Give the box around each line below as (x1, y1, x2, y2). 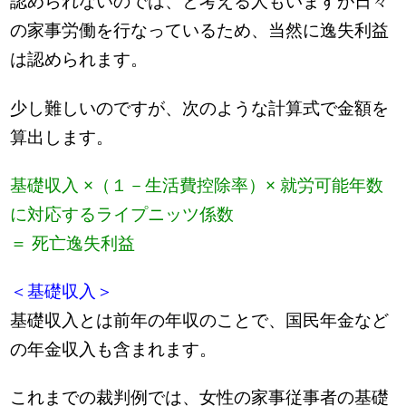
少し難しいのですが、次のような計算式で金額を (10, 98, 390, 118)
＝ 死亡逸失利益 (10, 233, 136, 253)
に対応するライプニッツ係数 (10, 204, 235, 224)
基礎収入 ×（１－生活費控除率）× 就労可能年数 (10, 175, 384, 195)
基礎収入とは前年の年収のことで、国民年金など (10, 311, 390, 331)
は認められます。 (10, 50, 149, 70)
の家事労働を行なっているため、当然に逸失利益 (10, 21, 390, 41)
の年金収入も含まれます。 (10, 340, 217, 360)
